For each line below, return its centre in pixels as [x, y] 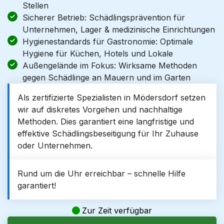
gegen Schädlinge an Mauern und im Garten [106, 77]
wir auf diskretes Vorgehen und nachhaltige [100, 109]
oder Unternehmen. [55, 145]
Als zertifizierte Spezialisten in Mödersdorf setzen [111, 97]
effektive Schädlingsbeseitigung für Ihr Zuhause [108, 133]
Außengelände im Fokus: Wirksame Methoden [110, 65]
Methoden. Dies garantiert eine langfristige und [106, 121]
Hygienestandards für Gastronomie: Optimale [108, 41]
